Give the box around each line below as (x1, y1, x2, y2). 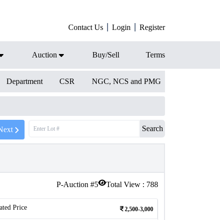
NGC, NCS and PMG (91, 77, 161, 85)
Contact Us (68, 23, 103, 31)
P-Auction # (56, 180, 94, 189)
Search (142, 124, 163, 133)
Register (139, 23, 165, 31)
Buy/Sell (92, 51, 119, 59)
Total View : (106, 180, 146, 189)
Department (6, 77, 43, 85)
